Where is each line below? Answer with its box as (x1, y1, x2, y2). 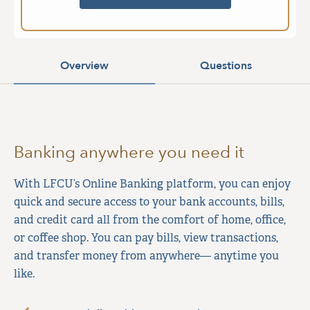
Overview (60, 58, 109, 73)
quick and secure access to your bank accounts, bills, (14, 194, 284, 209)
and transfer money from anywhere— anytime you (14, 248, 279, 263)
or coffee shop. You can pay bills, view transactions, (14, 230, 278, 245)
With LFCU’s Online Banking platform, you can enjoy (14, 176, 291, 191)
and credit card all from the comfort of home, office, (14, 212, 286, 227)
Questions (199, 58, 252, 73)
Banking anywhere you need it (14, 142, 244, 162)
